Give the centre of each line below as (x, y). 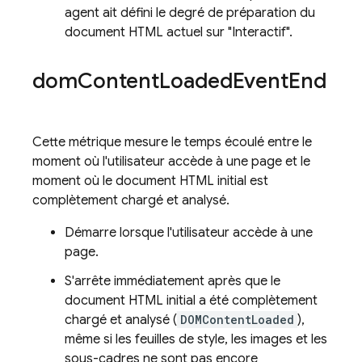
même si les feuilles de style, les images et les (196, 339)
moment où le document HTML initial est (150, 181)
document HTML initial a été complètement (191, 301)
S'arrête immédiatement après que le (173, 281)
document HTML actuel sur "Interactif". (179, 32)
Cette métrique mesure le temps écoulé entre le (172, 142)
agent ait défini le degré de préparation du (190, 13)
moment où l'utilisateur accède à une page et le (171, 162)
